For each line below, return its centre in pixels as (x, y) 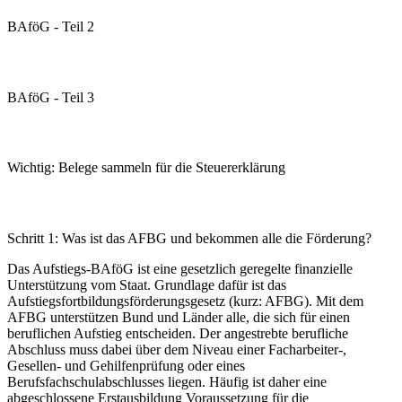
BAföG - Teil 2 (51, 27)
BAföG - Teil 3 (51, 97)
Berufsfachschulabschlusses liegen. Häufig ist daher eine (167, 382)
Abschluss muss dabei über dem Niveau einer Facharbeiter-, (177, 350)
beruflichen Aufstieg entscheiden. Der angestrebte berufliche (178, 333)
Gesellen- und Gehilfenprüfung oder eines (126, 366)
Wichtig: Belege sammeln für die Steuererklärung (146, 168)
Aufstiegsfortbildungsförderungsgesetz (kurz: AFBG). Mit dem (185, 301)
